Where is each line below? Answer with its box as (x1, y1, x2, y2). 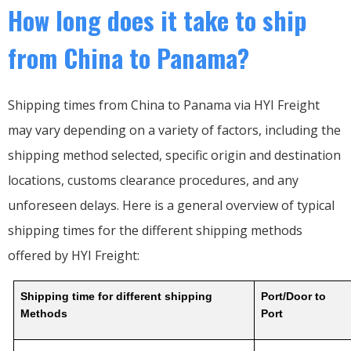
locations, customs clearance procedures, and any (8, 171, 299, 189)
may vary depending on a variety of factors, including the (8, 121, 341, 139)
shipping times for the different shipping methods (8, 221, 302, 239)
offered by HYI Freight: (8, 246, 139, 264)
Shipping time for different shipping (20, 289, 213, 302)
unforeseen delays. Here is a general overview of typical (8, 196, 335, 214)
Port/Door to (261, 289, 327, 302)
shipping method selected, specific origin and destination (8, 146, 341, 164)
